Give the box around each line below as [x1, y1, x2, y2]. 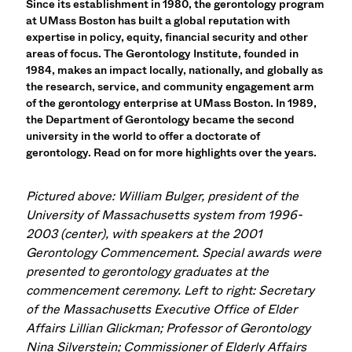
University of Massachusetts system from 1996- [26, 206, 303, 225]
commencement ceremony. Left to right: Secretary [26, 281, 315, 300]
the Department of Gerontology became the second [26, 111, 295, 127]
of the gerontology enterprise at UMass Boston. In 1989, [26, 94, 317, 111]
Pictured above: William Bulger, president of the [26, 187, 299, 206]
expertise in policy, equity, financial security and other [26, 28, 309, 45]
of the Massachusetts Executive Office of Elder [26, 300, 298, 319]
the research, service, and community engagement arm [26, 78, 315, 94]
